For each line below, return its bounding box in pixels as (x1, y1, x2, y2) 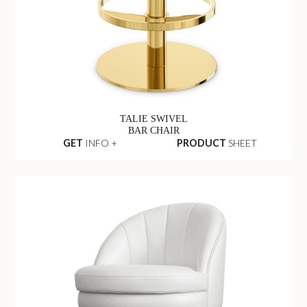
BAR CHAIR (127, 125, 180, 136)
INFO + (82, 137, 117, 149)
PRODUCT (177, 137, 227, 149)
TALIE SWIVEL (119, 113, 188, 125)
